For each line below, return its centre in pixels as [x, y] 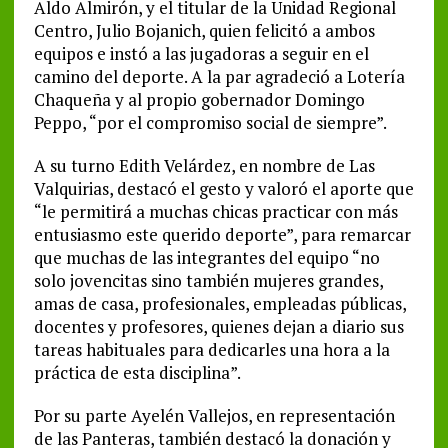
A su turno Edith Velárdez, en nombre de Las [204, 165]
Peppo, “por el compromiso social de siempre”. [210, 122]
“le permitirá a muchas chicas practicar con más [215, 211]
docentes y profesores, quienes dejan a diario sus [218, 326]
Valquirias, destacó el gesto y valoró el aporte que [223, 188]
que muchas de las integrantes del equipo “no [206, 257]
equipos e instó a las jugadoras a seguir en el [201, 53]
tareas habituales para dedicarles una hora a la [211, 349]
